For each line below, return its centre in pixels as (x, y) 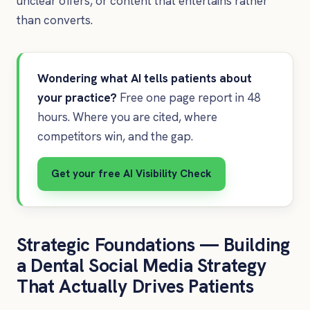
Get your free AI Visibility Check (131, 173)
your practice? (77, 97)
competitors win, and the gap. (115, 136)
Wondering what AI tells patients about (144, 78)
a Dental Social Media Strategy (142, 266)
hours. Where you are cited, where (127, 117)
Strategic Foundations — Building (153, 245)
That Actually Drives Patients (135, 286)
